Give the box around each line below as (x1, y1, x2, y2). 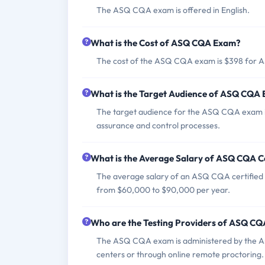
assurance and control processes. (96, 119, 220, 131)
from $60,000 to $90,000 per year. (96, 184, 230, 195)
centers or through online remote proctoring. (96, 248, 264, 260)
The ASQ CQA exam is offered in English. (96, 4, 250, 15)
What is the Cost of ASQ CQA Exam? (91, 37, 241, 49)
